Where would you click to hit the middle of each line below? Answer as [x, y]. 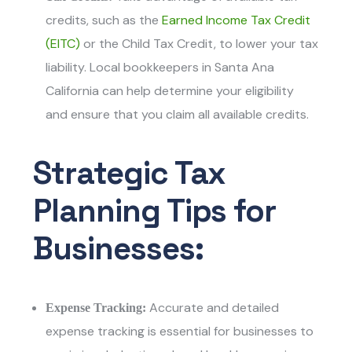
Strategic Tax [130, 174]
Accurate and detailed [214, 308]
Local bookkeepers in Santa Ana [181, 68]
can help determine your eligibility [197, 91]
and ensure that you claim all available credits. [178, 115]
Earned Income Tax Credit [236, 20]
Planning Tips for [155, 211]
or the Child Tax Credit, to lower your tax [200, 44]
